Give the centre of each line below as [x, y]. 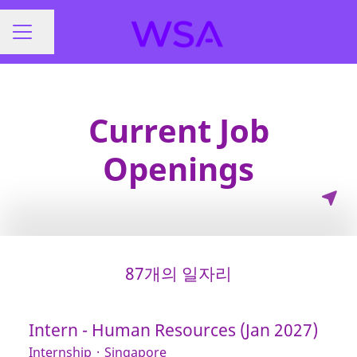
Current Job [178, 130]
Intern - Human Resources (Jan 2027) [173, 330]
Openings [178, 169]
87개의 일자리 [178, 273]
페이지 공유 [64, 39]
